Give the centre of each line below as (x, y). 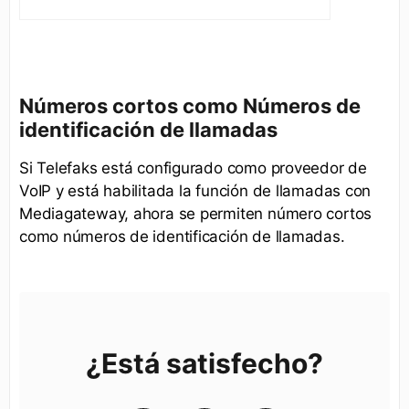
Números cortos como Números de (190, 105)
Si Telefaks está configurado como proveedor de (193, 168)
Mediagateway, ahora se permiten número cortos (196, 213)
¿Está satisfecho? (204, 363)
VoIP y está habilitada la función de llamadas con (195, 190)
